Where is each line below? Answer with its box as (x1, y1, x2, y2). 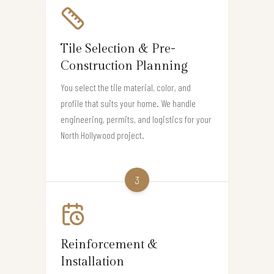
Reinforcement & (61, 237, 158, 252)
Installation (61, 254, 124, 269)
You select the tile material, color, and (61, 81, 191, 93)
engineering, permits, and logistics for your (61, 113, 212, 125)
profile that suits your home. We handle (61, 97, 196, 109)
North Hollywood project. (61, 129, 144, 141)
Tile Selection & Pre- (61, 42, 176, 56)
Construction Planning (61, 59, 188, 73)
